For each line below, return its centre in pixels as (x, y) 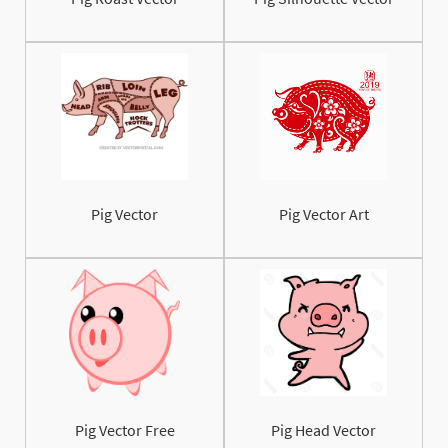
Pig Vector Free (124, 430)
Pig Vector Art (323, 214)
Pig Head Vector (323, 430)
